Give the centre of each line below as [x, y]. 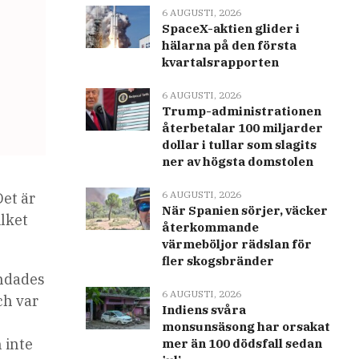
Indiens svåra [204, 310]
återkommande [210, 227]
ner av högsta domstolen [237, 161]
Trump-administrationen [241, 111]
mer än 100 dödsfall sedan [242, 343]
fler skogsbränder [218, 261]
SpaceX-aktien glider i [230, 28]
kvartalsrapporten [220, 62]
